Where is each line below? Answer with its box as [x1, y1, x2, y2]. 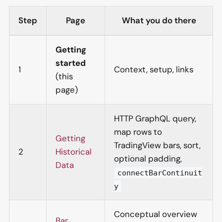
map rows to [114, 126, 162, 138]
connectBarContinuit [117, 168, 203, 177]
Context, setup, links [114, 64, 193, 75]
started [55, 57, 86, 69]
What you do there [121, 15, 196, 26]
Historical [55, 146, 92, 158]
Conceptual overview [114, 209, 197, 220]
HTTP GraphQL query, [114, 113, 196, 124]
